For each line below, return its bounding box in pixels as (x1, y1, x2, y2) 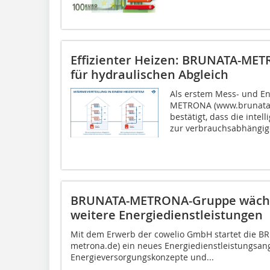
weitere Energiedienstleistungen (71, 207, 263, 224)
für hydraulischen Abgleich (71, 66, 228, 83)
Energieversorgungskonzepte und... (71, 251, 214, 263)
